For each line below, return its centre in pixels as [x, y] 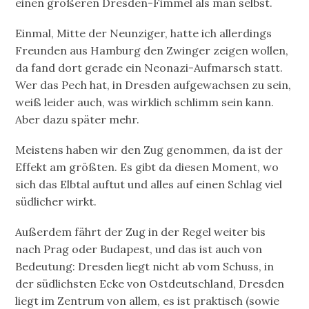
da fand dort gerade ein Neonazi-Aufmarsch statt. [149, 67]
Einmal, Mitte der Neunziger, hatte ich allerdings [144, 33]
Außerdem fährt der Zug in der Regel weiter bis [141, 232]
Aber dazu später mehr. [78, 119]
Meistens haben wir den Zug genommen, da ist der [149, 150]
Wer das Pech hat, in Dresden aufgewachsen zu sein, [153, 84]
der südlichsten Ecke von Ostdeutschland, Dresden [150, 284]
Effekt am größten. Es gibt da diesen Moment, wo [147, 167]
